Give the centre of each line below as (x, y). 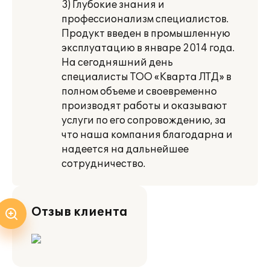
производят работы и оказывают (144, 106)
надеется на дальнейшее (125, 149)
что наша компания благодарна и (147, 135)
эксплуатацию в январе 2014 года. (148, 48)
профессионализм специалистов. (145, 19)
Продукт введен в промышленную (146, 34)
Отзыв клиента (80, 212)
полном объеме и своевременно (139, 92)
